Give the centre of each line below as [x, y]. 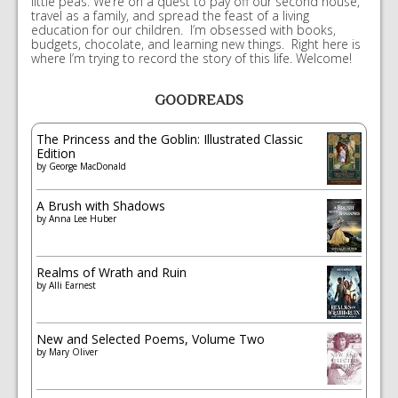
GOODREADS [199, 101]
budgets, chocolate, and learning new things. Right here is [196, 44]
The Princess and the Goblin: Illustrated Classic [170, 139]
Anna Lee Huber [83, 219]
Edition [56, 154]
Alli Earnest [72, 286]
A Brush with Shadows [101, 206]
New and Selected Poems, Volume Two [151, 339]
